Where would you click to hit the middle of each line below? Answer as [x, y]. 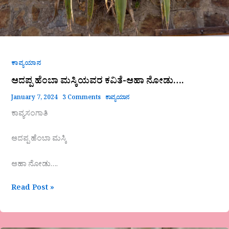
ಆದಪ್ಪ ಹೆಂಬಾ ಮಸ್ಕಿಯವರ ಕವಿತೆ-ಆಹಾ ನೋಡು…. [97, 83]
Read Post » [32, 189]
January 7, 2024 [35, 99]
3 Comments [81, 99]
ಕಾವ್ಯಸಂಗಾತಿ [29, 114]
